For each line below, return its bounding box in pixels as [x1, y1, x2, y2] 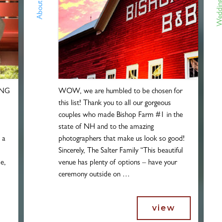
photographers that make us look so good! [58, 135, 185, 143]
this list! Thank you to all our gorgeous [58, 100, 171, 108]
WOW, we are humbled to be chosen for [58, 88, 183, 96]
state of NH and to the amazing [58, 123, 154, 131]
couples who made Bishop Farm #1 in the [58, 111, 183, 119]
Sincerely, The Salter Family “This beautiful [58, 147, 183, 155]
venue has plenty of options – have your [58, 159, 177, 167]
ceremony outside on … [58, 171, 130, 179]
